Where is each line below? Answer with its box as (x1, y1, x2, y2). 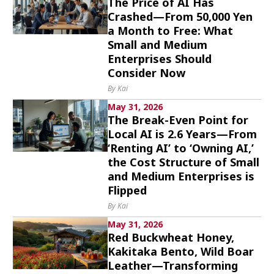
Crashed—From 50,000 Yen (108, 9, 253, 24)
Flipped (108, 183, 147, 198)
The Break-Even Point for (108, 113, 249, 127)
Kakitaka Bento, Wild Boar (108, 244, 254, 259)
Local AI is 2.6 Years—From (108, 127, 257, 141)
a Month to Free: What (108, 23, 234, 38)
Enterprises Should (108, 51, 212, 66)
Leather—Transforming (108, 258, 239, 273)
